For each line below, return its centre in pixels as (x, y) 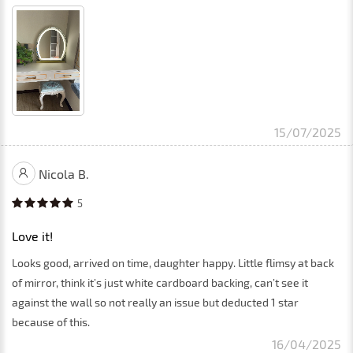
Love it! (32, 236)
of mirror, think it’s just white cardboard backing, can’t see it (160, 282)
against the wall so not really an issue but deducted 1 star (155, 302)
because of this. (51, 321)
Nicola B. (64, 173)
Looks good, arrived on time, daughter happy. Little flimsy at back (173, 262)
